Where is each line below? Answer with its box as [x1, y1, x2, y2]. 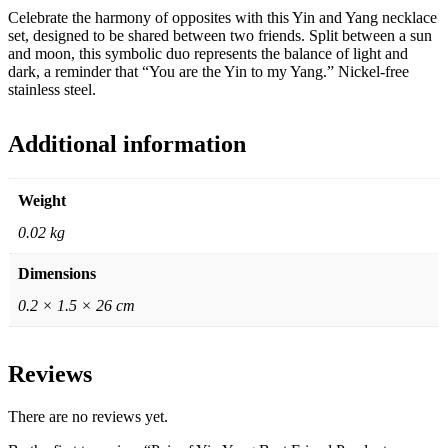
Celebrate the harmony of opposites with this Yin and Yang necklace [8, 8, 437, 26]
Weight [18, 191, 66, 209]
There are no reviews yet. [8, 407, 168, 425]
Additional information [8, 130, 246, 157]
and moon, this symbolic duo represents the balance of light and [8, 44, 408, 62]
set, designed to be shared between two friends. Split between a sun [8, 26, 432, 44]
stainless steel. [8, 80, 96, 98]
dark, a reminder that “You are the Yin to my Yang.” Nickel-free [8, 62, 409, 80]
